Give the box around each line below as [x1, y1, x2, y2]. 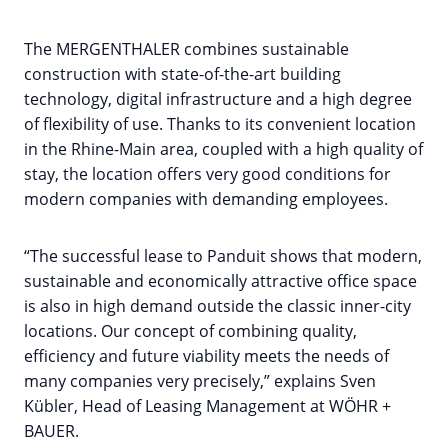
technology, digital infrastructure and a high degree [24, 88, 412, 111]
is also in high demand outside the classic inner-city [24, 295, 411, 318]
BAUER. [24, 420, 79, 443]
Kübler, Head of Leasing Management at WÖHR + [24, 395, 391, 418]
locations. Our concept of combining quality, [24, 320, 357, 343]
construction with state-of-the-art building [24, 63, 341, 86]
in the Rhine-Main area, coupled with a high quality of [24, 138, 423, 161]
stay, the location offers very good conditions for [24, 163, 391, 186]
